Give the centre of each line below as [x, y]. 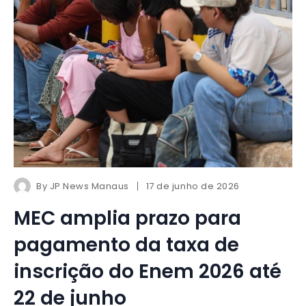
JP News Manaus [89, 186]
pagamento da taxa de [126, 245]
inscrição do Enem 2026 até [148, 272]
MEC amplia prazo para [127, 219]
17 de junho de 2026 [193, 186]
